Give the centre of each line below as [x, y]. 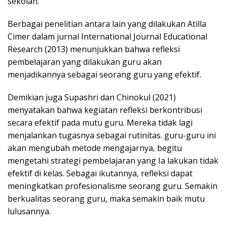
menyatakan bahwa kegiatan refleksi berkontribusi [105, 110]
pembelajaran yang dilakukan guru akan [85, 62]
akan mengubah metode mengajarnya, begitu [95, 148]
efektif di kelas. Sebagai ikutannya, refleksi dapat [100, 173]
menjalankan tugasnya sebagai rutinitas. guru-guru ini [112, 135]
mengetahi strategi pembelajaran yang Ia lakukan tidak [113, 160]
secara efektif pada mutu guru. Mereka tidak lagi [100, 122]
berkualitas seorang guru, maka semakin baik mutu [106, 198]
